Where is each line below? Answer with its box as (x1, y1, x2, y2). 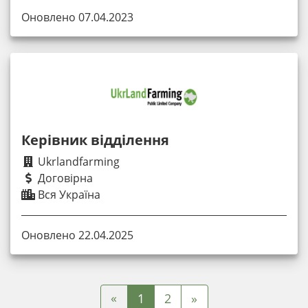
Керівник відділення (21, 130, 169, 149)
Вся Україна (35, 186, 100, 202)
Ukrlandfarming (35, 153, 120, 169)
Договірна (35, 170, 93, 186)
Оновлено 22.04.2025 (21, 227, 133, 243)
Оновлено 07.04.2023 (21, 9, 133, 25)
